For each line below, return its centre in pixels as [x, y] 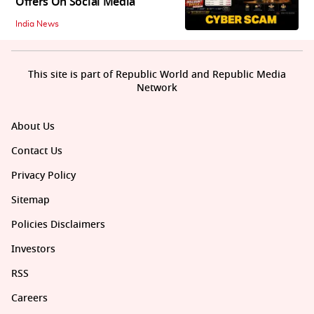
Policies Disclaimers [58, 224]
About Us [33, 126]
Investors [33, 249]
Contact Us [37, 151]
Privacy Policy [43, 175]
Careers [29, 298]
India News [37, 23]
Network [157, 88]
